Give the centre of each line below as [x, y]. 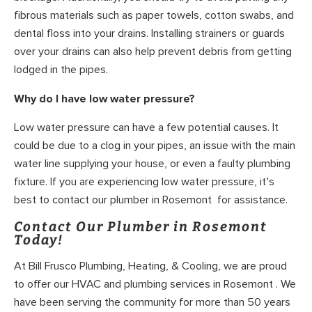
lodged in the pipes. [61, 70]
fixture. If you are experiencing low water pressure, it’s [144, 182]
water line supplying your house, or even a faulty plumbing [152, 164]
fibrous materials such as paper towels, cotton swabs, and [154, 16]
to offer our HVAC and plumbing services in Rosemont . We [155, 284]
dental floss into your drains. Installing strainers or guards [149, 34]
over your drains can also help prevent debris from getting [153, 52]
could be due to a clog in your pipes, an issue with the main [155, 146]
